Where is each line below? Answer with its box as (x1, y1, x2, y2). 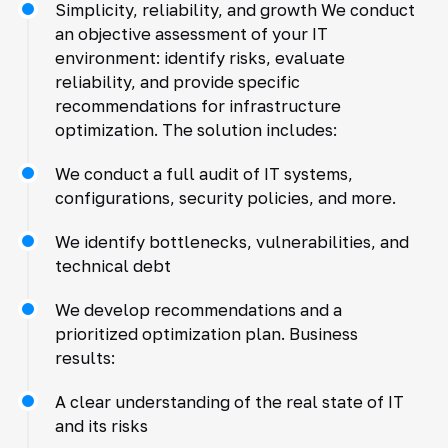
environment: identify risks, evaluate (54, 47, 345, 68)
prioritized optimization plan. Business (54, 323, 358, 344)
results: (54, 347, 115, 368)
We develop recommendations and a (54, 299, 342, 320)
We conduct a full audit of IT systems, (54, 163, 353, 184)
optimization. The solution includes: (54, 119, 337, 140)
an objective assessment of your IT (54, 23, 328, 44)
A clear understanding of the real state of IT (54, 391, 404, 412)
